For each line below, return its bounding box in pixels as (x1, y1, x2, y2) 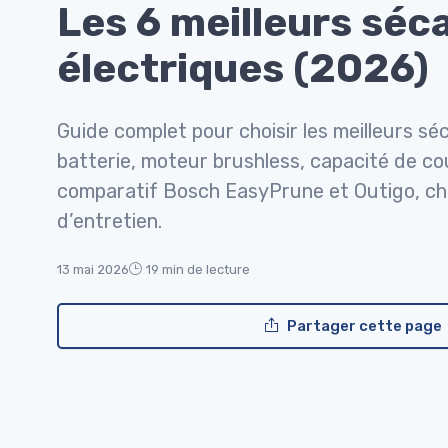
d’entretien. (57, 208, 162, 233)
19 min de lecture (146, 261, 250, 277)
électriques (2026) (57, 44, 429, 92)
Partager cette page (286, 316, 442, 335)
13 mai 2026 (57, 261, 129, 277)
